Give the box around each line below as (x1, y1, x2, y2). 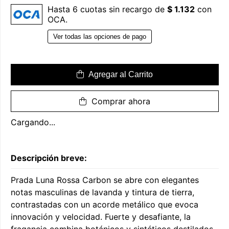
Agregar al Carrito (86, 70, 153, 79)
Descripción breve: (11, 153, 87, 164)
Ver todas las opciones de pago (53, 33, 146, 41)
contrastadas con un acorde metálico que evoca (11, 199, 198, 210)
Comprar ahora (89, 96, 150, 107)
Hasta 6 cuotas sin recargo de (48, 4, 167, 15)
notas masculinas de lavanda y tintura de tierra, (11, 187, 194, 198)
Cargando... (11, 117, 55, 128)
